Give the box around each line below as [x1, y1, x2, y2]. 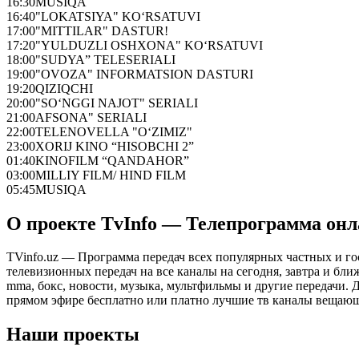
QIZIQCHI [35, 81, 93, 95]
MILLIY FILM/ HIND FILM [35, 167, 186, 182]
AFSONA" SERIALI [35, 110, 147, 124]
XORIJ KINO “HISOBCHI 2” [35, 139, 194, 153]
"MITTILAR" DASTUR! [35, 23, 168, 38]
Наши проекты [6, 324, 139, 345]
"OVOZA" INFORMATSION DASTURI [35, 67, 253, 81]
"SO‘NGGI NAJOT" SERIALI [35, 95, 198, 110]
